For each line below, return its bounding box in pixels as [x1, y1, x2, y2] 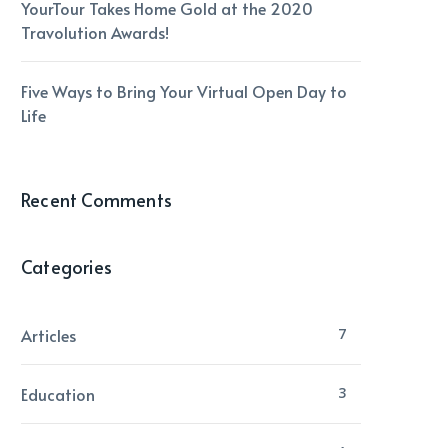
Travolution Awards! [21, 20, 169, 43]
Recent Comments [21, 186, 172, 212]
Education [21, 382, 95, 405]
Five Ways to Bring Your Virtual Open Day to [21, 79, 347, 102]
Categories [21, 253, 112, 279]
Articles [21, 323, 76, 346]
